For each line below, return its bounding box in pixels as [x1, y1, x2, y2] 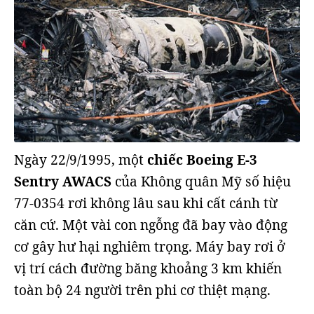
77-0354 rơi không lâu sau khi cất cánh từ [14, 194, 278, 213]
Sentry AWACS [14, 172, 111, 191]
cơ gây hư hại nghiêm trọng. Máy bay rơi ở [14, 238, 285, 257]
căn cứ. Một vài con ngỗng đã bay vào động [14, 216, 287, 235]
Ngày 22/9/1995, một [14, 151, 144, 170]
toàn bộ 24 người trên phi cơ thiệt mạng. [14, 281, 271, 300]
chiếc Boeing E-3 [144, 151, 257, 170]
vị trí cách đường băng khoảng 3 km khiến [14, 259, 282, 278]
